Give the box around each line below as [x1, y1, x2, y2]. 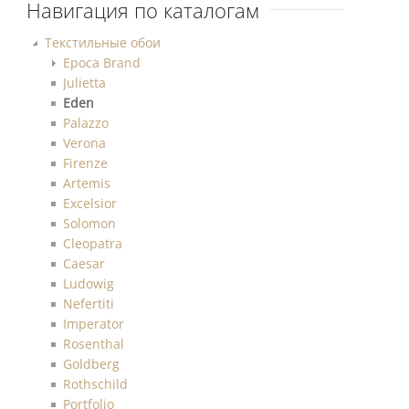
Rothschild [63, 374, 129, 393]
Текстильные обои [45, 33, 162, 51]
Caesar [63, 254, 106, 272]
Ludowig [63, 274, 115, 292]
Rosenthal [63, 334, 125, 352]
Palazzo [63, 113, 110, 131]
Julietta [63, 73, 107, 91]
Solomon [63, 214, 117, 232]
